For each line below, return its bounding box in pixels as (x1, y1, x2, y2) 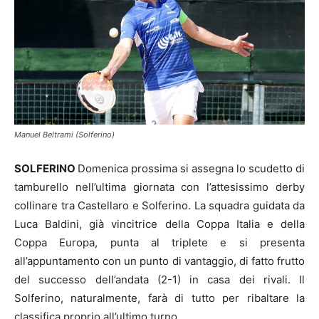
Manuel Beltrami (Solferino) (14, 130, 115, 140)
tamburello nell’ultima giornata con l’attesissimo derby (14, 180, 305, 194)
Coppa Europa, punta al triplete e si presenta (14, 236, 305, 250)
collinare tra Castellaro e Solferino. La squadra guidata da (14, 199, 305, 213)
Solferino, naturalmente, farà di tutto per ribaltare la (14, 291, 305, 305)
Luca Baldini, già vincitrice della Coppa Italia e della (14, 217, 305, 231)
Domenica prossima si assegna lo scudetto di (78, 162, 305, 176)
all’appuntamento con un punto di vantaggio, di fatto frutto (14, 254, 305, 268)
